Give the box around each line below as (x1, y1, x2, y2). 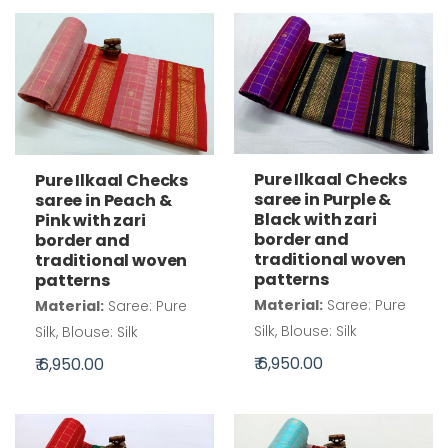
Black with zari (254, 207, 377, 231)
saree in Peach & (35, 189, 172, 213)
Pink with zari (35, 209, 146, 233)
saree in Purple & (254, 187, 392, 211)
